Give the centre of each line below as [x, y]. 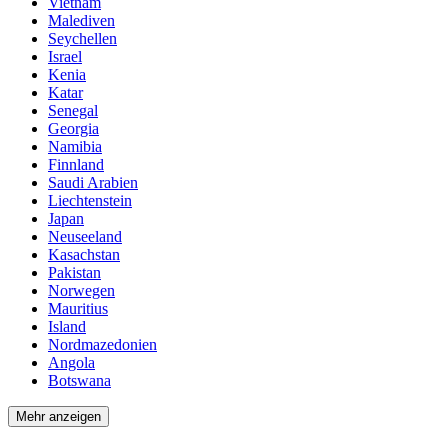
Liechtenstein [90, 201]
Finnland [76, 165]
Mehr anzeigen [58, 417]
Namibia [75, 147]
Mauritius [78, 309]
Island [67, 327]
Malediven [81, 21]
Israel [65, 57]
